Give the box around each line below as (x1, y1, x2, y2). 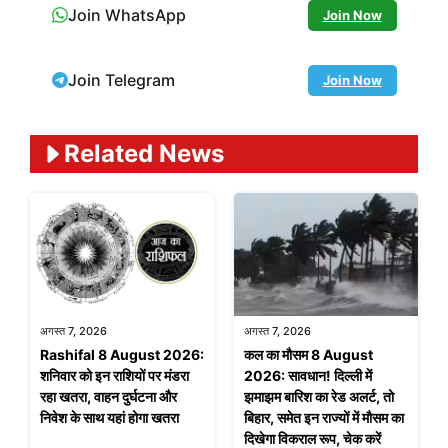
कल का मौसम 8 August (244, 345, 373, 363)
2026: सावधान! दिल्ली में (244, 366, 372, 384)
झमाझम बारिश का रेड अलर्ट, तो (244, 387, 394, 405)
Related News (64, 139, 224, 169)
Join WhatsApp (67, 4, 186, 25)
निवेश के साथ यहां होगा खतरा (40, 408, 179, 426)
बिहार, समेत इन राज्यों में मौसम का (244, 408, 404, 426)
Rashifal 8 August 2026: (40, 345, 204, 363)
